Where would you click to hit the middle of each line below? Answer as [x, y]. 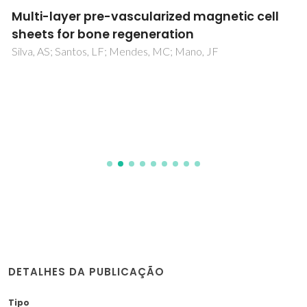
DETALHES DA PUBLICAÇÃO [86, 271]
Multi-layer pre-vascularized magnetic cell [145, 17]
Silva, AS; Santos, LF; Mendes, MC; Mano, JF [115, 51]
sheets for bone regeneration [103, 35]
